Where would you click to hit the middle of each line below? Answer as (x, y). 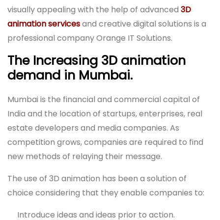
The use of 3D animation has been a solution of (97, 178)
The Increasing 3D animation (96, 60)
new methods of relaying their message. (85, 156)
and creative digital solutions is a (144, 24)
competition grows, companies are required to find (105, 142)
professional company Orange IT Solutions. (90, 38)
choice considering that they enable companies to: (106, 192)
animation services (44, 24)
